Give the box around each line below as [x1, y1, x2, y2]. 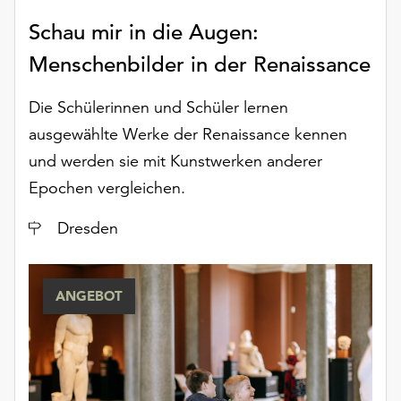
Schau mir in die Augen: [29, 19, 259, 47]
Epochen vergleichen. [29, 177, 185, 199]
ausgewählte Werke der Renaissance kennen [29, 124, 347, 145]
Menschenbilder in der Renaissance [29, 51, 371, 79]
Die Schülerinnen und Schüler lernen [29, 97, 288, 118]
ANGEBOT [55, 287, 123, 305]
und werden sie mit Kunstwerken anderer [29, 150, 322, 172]
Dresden [57, 218, 118, 239]
